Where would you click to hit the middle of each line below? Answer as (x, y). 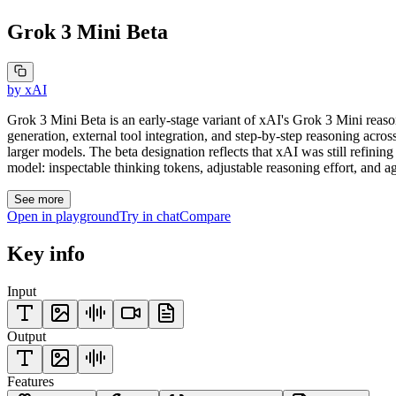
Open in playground (63, 216)
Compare (205, 216)
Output (27, 336)
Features (30, 381)
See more (39, 199)
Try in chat (149, 216)
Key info (46, 253)
